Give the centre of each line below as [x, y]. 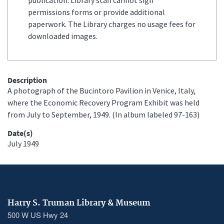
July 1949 [23, 143]
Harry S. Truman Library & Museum [79, 203]
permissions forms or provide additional [96, 12]
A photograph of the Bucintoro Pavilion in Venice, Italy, [101, 90]
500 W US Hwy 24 [38, 214]
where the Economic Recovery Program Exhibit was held [103, 102]
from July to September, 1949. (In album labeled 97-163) [103, 114]
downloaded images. [63, 36]
